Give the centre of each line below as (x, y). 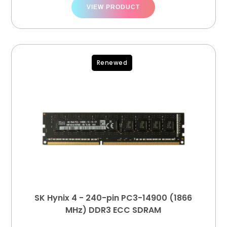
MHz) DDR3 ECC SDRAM (113, 210)
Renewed (112, 63)
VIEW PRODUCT (113, 7)
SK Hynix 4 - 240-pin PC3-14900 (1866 (113, 198)
